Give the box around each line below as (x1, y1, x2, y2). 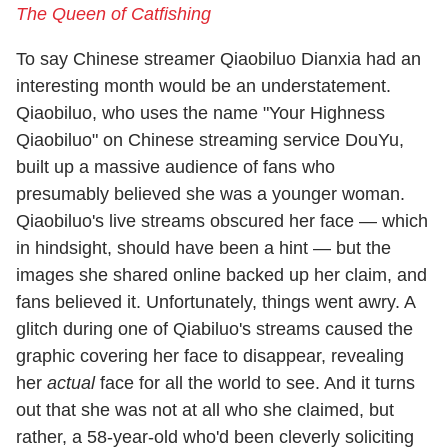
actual (47, 372, 95, 393)
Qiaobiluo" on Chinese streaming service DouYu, (16, 129, 404, 150)
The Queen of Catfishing (16, 3, 211, 24)
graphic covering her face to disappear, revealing (16, 345, 404, 366)
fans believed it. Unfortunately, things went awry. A (16, 291, 415, 312)
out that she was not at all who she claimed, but (16, 399, 394, 420)
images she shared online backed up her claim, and (16, 264, 427, 285)
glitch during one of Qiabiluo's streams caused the (16, 318, 413, 339)
